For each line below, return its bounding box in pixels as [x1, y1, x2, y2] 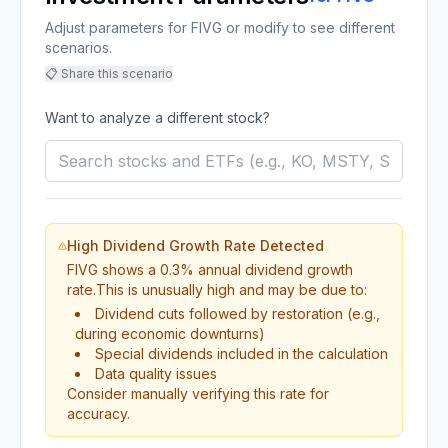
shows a [97, 261, 160, 278]
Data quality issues [94, 365, 217, 382]
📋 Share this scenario [45, 66, 173, 81]
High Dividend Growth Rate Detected [66, 237, 324, 254]
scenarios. [45, 39, 112, 56]
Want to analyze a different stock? [45, 109, 270, 126]
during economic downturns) [74, 325, 265, 342]
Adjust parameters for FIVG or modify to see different [45, 19, 395, 36]
